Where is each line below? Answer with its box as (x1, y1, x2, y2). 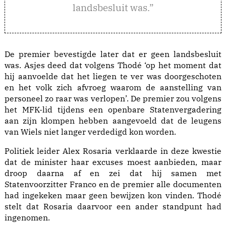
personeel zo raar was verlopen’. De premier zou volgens (5, 93, 221, 104)
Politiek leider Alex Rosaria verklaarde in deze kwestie (5, 146, 221, 156)
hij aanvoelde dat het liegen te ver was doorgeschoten (5, 71, 221, 82)
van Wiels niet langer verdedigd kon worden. (5, 127, 176, 137)
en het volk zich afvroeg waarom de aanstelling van (5, 82, 221, 93)
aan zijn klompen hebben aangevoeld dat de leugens (5, 116, 221, 126)
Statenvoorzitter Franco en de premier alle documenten (5, 179, 221, 190)
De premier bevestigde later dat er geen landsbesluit (5, 49, 221, 60)
